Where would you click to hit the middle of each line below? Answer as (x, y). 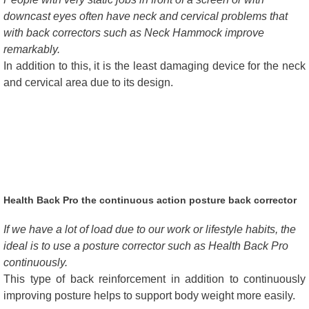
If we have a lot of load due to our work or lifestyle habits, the (150, 230)
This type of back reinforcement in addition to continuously (154, 279)
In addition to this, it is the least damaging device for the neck (154, 66)
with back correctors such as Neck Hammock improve (134, 33)
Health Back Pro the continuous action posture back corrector (150, 200)
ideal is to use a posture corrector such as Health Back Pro (146, 246)
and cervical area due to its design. (88, 83)
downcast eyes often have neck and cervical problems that (146, 17)
